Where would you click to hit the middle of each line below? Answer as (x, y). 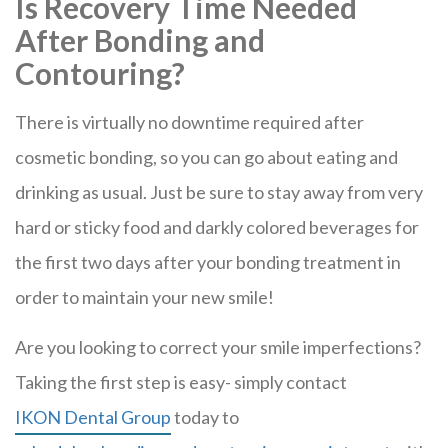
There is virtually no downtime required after (189, 122)
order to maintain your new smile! (144, 297)
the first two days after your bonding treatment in (208, 262)
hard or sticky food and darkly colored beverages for (217, 227)
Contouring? (100, 73)
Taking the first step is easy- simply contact (181, 382)
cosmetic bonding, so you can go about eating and (206, 157)
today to (205, 417)
